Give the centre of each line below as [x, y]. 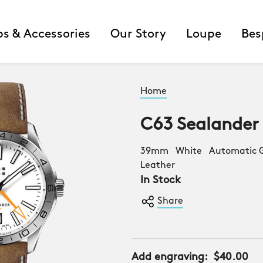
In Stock [161, 181]
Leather [160, 166]
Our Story [138, 34]
